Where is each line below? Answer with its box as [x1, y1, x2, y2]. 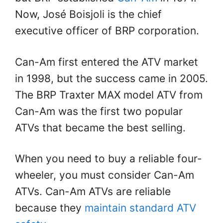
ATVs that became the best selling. [15, 121, 186, 134]
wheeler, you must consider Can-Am [15, 168, 194, 181]
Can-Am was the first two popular [15, 105, 183, 117]
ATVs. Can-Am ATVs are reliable [15, 185, 171, 198]
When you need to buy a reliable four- [15, 152, 202, 165]
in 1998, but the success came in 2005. [15, 72, 208, 85]
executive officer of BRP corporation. [15, 24, 199, 37]
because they [15, 201, 85, 214]
